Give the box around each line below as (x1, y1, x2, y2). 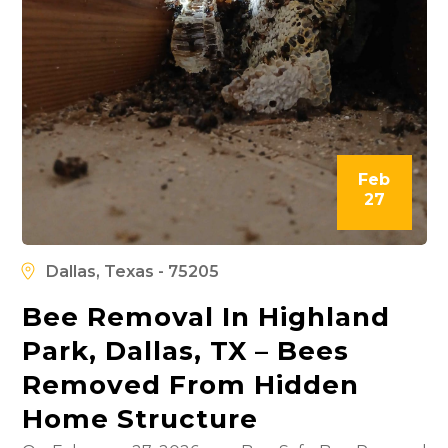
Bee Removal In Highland (21, 300, 390, 333)
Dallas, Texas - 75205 (45, 261, 219, 281)
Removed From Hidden (21, 368, 359, 401)
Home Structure (21, 402, 258, 435)
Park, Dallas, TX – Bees (21, 334, 349, 367)
